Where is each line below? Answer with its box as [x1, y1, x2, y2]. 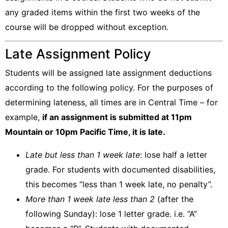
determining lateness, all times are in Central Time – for [5, 97, 218, 107]
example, [5, 112, 42, 122]
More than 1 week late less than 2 [25, 194, 155, 204]
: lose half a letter [140, 150, 207, 160]
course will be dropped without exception [5, 22, 166, 32]
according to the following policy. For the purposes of [5, 82, 213, 93]
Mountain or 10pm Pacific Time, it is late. [5, 127, 165, 137]
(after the [155, 194, 193, 204]
